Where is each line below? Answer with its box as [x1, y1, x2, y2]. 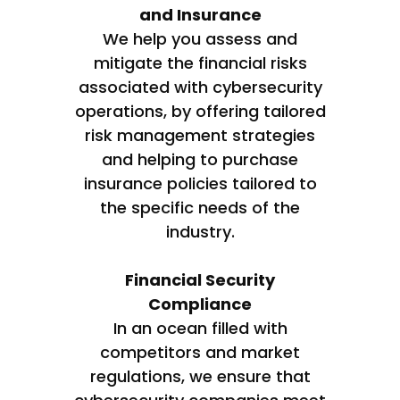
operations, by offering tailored [74, 99, 326, 122]
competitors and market [100, 340, 300, 363]
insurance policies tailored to [83, 171, 317, 195]
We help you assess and [103, 27, 297, 50]
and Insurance [138, 3, 262, 26]
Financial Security [125, 268, 275, 291]
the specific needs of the [100, 196, 300, 219]
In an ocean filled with [112, 316, 287, 339]
